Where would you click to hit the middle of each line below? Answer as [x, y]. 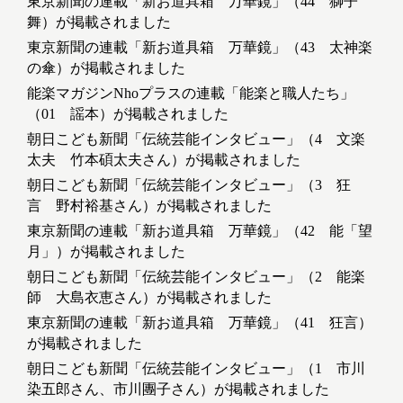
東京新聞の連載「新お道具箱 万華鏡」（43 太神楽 [200, 48]
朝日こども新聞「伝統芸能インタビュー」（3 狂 [189, 185]
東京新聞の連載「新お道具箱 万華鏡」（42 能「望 [200, 231]
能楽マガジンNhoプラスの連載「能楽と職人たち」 [191, 94]
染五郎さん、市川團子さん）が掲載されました [178, 390]
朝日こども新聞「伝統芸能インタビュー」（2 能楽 [196, 277]
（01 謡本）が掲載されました [128, 114]
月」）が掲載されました [106, 252]
